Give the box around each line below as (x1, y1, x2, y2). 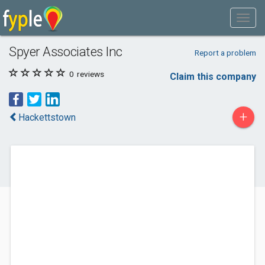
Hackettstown (18, 112, 76, 123)
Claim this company (170, 71, 256, 82)
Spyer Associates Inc (9, 44, 123, 59)
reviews (75, 69, 104, 79)
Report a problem (194, 48, 256, 57)
